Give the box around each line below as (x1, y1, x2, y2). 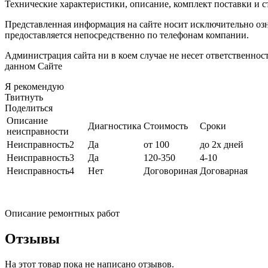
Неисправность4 (7, 166, 74, 176)
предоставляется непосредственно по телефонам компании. (5, 30, 249, 41)
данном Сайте (5, 61, 62, 72)
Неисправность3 (7, 153, 74, 163)
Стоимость (144, 121, 188, 132)
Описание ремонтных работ (5, 208, 120, 219)
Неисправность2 (7, 139, 74, 150)
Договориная (144, 166, 197, 176)
